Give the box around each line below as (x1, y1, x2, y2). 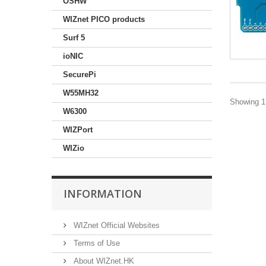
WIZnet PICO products (63, 14, 145, 24)
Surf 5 (63, 33, 85, 42)
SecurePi (63, 69, 96, 79)
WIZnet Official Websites (71, 220, 160, 230)
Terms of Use (71, 238, 120, 248)
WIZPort (63, 125, 93, 134)
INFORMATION (64, 186, 142, 201)
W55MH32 (63, 88, 99, 97)
